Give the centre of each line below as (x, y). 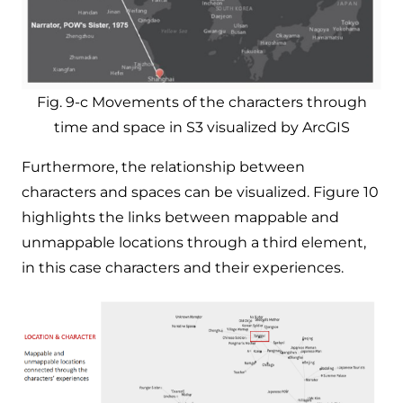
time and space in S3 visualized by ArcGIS (201, 127)
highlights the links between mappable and (180, 217)
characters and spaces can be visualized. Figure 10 (200, 192)
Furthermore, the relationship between (163, 166)
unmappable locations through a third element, (194, 242)
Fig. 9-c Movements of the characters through (201, 102)
